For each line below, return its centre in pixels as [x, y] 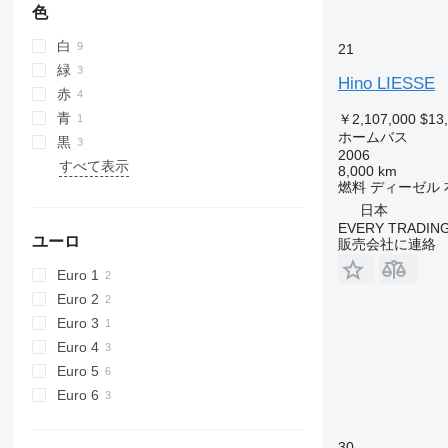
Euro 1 [77, 274]
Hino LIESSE [386, 83]
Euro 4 [77, 346]
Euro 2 [77, 298]
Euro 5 [77, 370]
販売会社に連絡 [386, 243]
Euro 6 [77, 394]
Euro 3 [77, 322]
